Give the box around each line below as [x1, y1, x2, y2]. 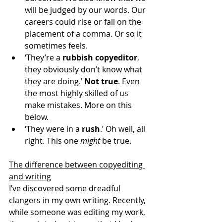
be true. [100, 135, 131, 147]
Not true [84, 76, 118, 87]
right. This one [25, 135, 80, 147]
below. [25, 111, 49, 123]
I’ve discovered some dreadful [9, 183, 122, 194]
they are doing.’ [25, 76, 84, 87]
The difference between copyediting [9, 159, 145, 170]
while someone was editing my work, [9, 207, 147, 218]
